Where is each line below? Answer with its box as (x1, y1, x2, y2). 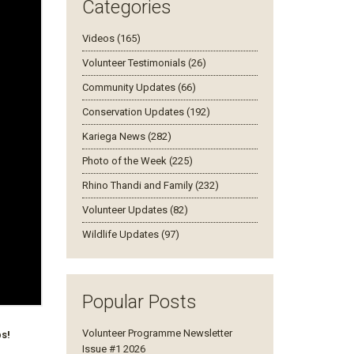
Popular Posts (81, 291, 197, 313)
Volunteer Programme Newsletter (81, 327, 232, 339)
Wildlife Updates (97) (81, 228, 179, 240)
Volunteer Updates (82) (81, 204, 188, 216)
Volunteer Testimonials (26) (81, 57, 206, 69)
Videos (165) (81, 32, 141, 44)
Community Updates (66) (81, 81, 196, 93)
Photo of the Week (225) (81, 155, 193, 167)
